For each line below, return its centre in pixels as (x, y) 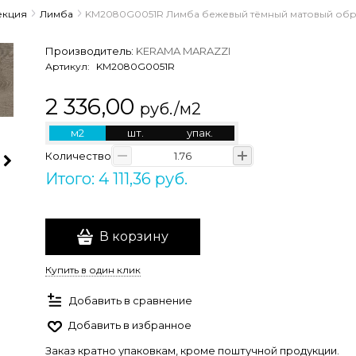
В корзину (134, 236)
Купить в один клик (93, 270)
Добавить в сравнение (131, 300)
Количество (78, 155)
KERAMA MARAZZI (183, 51)
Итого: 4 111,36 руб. (116, 179)
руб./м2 (170, 109)
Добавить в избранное (130, 325)
